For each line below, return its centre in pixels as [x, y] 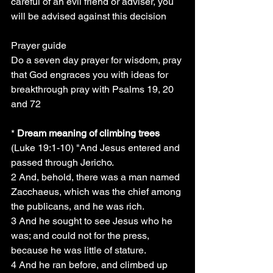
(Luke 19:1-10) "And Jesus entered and [97, 148]
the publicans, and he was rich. [78, 206]
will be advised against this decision [89, 16]
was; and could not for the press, [81, 236]
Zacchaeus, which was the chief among [97, 192]
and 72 [26, 104]
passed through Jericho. [62, 162]
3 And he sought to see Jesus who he [93, 221]
